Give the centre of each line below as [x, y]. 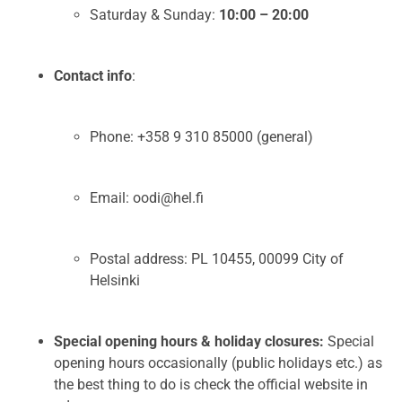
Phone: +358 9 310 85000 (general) [201, 137]
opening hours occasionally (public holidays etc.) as [218, 363]
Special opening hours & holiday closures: [189, 342]
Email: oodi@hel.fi [147, 198]
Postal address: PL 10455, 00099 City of [217, 259]
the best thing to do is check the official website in [211, 385]
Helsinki [115, 281]
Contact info [93, 76]
